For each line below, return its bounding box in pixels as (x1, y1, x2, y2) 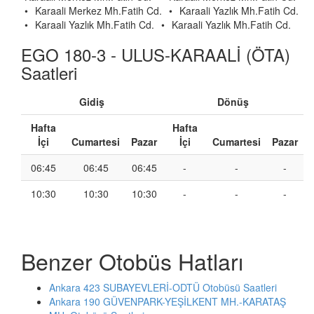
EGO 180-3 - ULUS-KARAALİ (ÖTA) (21, 42, 290, 67)
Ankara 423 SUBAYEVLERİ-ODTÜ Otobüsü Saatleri (49, 280, 277, 294)
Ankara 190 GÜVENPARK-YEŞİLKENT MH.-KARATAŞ (49, 294, 286, 308)
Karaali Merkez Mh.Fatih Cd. (35, 4, 162, 18)
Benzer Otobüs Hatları (21, 245, 243, 277)
